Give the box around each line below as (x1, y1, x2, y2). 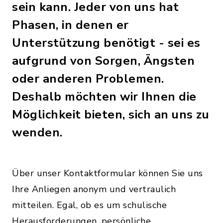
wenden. (12, 124, 63, 140)
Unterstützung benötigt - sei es (12, 35, 201, 51)
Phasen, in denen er (12, 17, 129, 33)
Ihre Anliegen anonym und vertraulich (12, 183, 176, 195)
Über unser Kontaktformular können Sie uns (12, 167, 203, 179)
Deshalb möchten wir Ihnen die (12, 89, 197, 105)
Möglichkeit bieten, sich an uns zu (12, 107, 209, 122)
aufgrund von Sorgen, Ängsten (12, 53, 195, 69)
